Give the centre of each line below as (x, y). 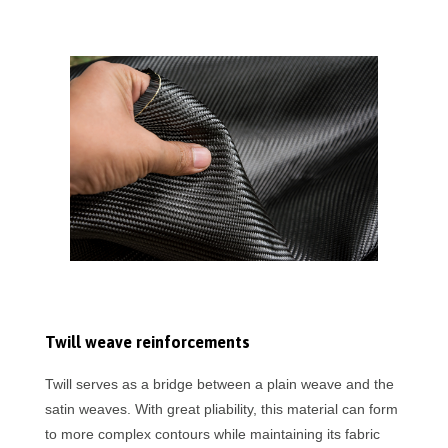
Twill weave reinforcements (147, 342)
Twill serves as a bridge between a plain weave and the (219, 384)
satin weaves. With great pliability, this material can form (221, 409)
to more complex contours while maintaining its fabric (212, 434)
